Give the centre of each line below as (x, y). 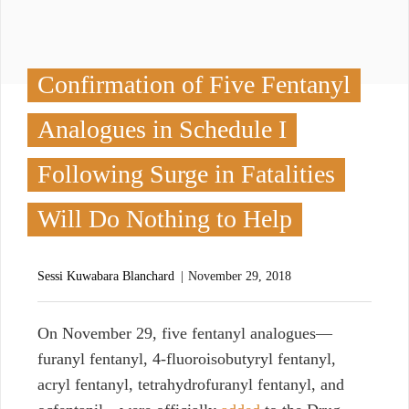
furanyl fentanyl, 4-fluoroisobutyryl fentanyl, (187, 358)
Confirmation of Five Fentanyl (194, 84)
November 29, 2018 (240, 276)
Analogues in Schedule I (162, 129)
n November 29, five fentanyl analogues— (191, 333)
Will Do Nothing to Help (165, 218)
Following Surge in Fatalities (186, 173)
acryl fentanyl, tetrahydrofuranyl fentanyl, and (191, 384)
